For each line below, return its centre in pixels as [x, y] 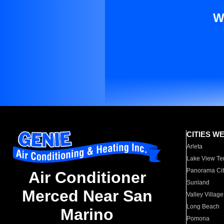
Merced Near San [87, 196]
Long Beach [203, 206]
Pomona [198, 218]
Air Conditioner [87, 178]
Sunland [198, 182]
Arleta [195, 146]
